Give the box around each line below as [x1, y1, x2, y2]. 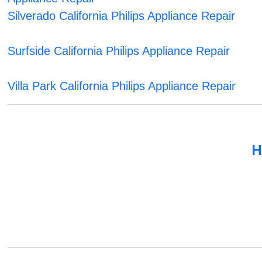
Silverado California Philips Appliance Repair [8, 9, 236, 23]
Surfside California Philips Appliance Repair [8, 44, 230, 58]
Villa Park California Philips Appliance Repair [8, 80, 236, 93]
